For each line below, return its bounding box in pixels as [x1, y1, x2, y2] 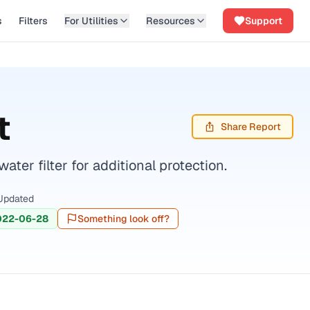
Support [245, 15, 282, 27]
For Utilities [64, 15, 118, 27]
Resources [146, 15, 195, 27]
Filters [19, 15, 48, 27]
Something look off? [77, 212, 170, 225]
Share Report [221, 120, 281, 133]
